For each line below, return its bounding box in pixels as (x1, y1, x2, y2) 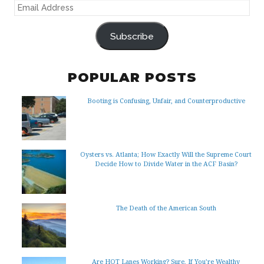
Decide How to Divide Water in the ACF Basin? (94, 159, 237, 169)
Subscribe (110, 30, 154, 42)
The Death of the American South (115, 203, 216, 213)
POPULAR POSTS (67, 70, 197, 86)
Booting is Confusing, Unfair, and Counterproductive (87, 96, 245, 105)
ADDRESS (7, 16, 47, 26)
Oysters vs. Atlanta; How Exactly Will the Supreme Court (80, 150, 252, 159)
